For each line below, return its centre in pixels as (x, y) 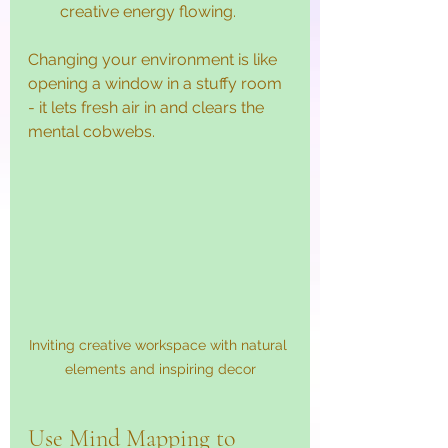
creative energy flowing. (148, 12)
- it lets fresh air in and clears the (148, 108)
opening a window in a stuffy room (157, 84)
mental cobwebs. (91, 132)
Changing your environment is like (154, 60)
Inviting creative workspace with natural (160, 344)
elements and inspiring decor (160, 368)
